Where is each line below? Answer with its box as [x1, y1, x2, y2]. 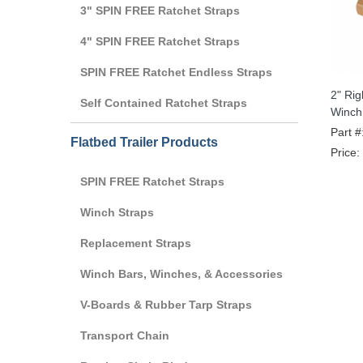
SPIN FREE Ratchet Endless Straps [80, 65, 272, 79]
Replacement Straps [80, 236, 191, 250]
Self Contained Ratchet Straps [80, 96, 247, 109]
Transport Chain [80, 328, 169, 342]
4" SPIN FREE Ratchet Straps [80, 34, 240, 48]
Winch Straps [80, 205, 154, 219]
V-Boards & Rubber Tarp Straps [80, 297, 252, 311]
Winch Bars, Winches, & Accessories [80, 267, 283, 280]
